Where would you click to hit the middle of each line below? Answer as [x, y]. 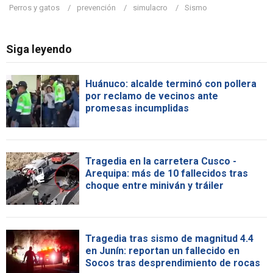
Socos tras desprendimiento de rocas [173, 263]
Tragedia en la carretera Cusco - [161, 161]
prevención [96, 7]
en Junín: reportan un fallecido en [162, 250]
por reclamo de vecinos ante [152, 96]
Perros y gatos [34, 7]
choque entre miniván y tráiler [154, 185]
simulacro [150, 7]
